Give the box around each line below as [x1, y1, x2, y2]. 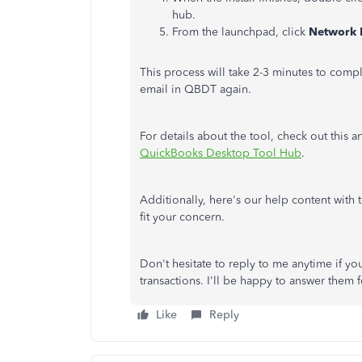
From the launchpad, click [172, 25, 309, 39]
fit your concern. [140, 210, 225, 224]
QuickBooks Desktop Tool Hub [140, 146, 301, 160]
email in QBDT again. [140, 82, 255, 96]
